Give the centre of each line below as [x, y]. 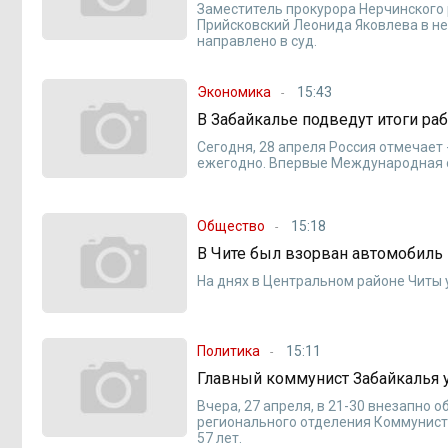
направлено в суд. [257, 40]
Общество [231, 226]
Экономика [234, 91]
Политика [229, 350]
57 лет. [220, 437]
